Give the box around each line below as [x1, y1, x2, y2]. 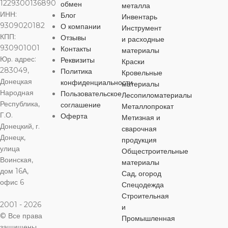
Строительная [121, 191, 169, 201]
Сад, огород [121, 168, 161, 178]
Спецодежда [121, 180, 164, 189]
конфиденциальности [61, 77, 133, 87]
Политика [61, 66, 93, 76]
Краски [121, 56, 145, 66]
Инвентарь [121, 12, 157, 21]
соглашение [61, 100, 101, 109]
